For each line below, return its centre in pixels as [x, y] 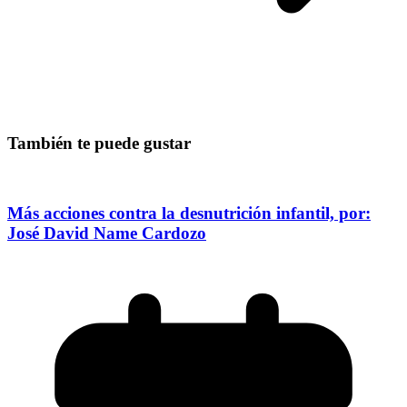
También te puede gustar [99, 143]
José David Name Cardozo [107, 233]
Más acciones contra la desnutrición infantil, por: [189, 213]
